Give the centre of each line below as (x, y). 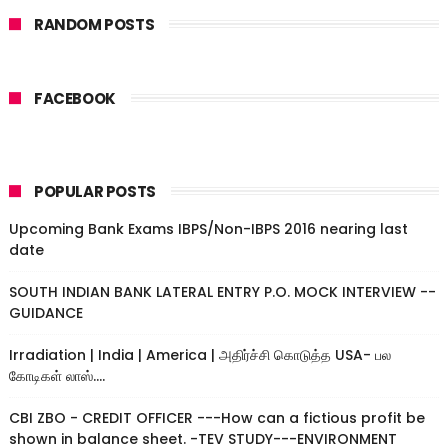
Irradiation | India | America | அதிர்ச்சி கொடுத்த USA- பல (199, 355)
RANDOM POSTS (94, 24)
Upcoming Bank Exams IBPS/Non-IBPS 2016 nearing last (208, 229)
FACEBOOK (74, 98)
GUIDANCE (45, 313)
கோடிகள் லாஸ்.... (56, 376)
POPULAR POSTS (94, 191)
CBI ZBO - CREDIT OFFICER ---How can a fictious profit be (216, 418)
